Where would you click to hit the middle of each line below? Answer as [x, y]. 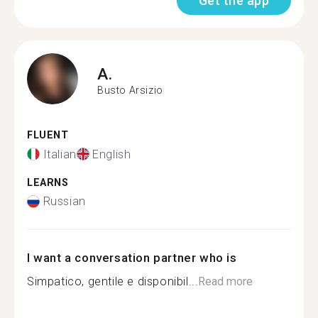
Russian [64, 201]
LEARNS [48, 182]
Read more [226, 281]
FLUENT [48, 135]
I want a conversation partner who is [132, 258]
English [112, 154]
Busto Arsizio [130, 90]
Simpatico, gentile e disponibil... [113, 281]
